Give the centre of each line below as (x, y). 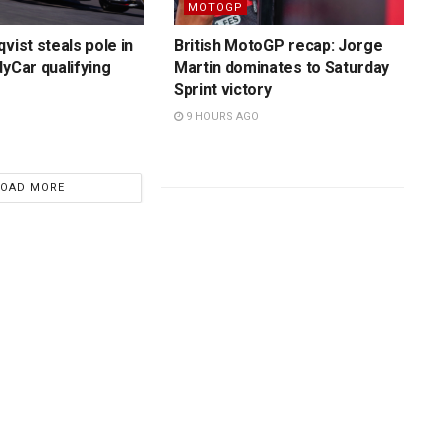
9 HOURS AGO (220, 116)
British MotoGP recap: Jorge (278, 45)
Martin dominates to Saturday (281, 67)
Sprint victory (222, 89)
